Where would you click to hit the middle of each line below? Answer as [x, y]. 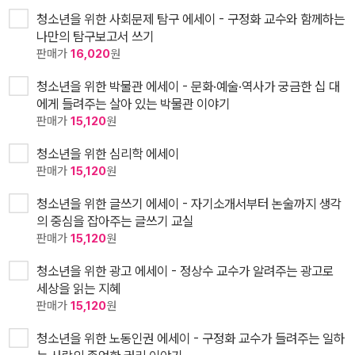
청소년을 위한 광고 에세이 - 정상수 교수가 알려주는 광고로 [185, 271]
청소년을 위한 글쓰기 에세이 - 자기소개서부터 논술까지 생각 [189, 203]
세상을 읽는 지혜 [78, 288]
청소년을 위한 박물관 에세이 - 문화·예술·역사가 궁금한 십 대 [188, 86]
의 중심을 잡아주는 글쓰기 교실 [115, 221]
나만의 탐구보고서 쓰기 [95, 36]
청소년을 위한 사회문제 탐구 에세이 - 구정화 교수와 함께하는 [191, 19]
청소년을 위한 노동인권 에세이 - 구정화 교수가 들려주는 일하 [191, 338]
